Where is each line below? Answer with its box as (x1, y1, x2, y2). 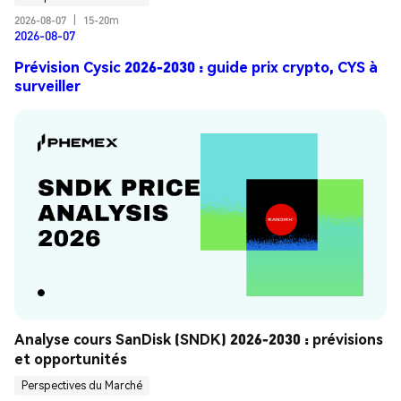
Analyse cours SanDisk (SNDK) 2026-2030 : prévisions (14, 328, 383, 348)
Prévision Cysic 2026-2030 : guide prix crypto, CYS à (14, 57, 378, 77)
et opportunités (14, 348, 127, 368)
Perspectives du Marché (21, 379, 142, 393)
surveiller (14, 76, 81, 96)
